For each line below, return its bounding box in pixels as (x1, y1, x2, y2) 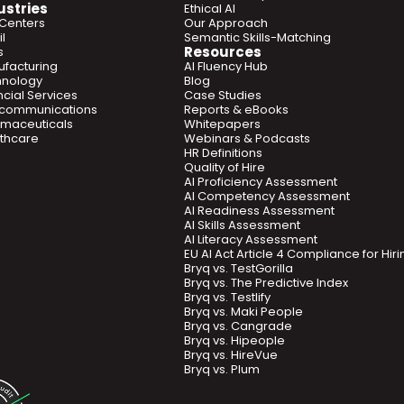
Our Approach (184, 14, 268, 32)
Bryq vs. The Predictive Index (184, 274, 348, 291)
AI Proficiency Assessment (184, 173, 337, 190)
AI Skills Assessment (184, 216, 300, 234)
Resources (184, 42, 262, 61)
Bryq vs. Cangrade (184, 317, 292, 335)
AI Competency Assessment (184, 188, 350, 205)
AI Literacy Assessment (184, 231, 317, 248)
